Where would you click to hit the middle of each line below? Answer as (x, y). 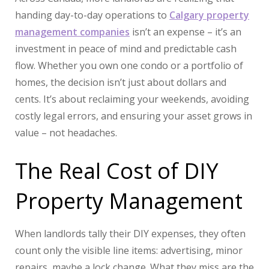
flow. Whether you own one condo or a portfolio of (129, 66)
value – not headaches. (66, 133)
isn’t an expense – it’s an (186, 32)
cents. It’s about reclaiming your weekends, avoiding (132, 99)
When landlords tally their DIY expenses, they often (130, 234)
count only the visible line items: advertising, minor (129, 251)
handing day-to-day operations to (92, 15)
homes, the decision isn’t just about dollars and (121, 83)
